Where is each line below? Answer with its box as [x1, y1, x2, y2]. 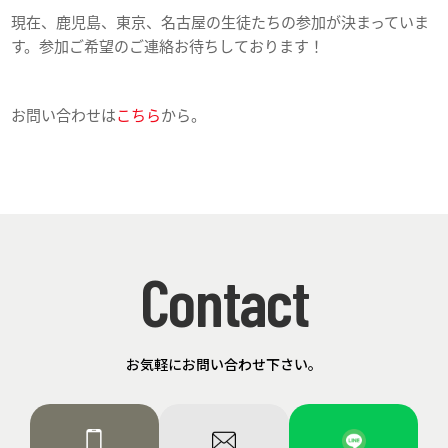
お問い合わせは [11, 106, 117, 126]
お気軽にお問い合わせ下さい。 [126, 353, 322, 374]
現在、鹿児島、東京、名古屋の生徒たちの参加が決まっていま [11, 13, 430, 33]
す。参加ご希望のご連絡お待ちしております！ [11, 37, 325, 57]
